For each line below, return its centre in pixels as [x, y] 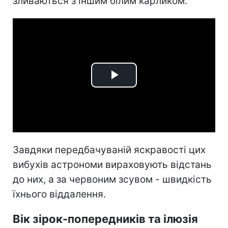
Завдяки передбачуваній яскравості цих [109, 150]
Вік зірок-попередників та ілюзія [105, 219]
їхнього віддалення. [59, 194]
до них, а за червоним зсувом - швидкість [112, 179]
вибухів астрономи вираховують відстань [112, 164]
